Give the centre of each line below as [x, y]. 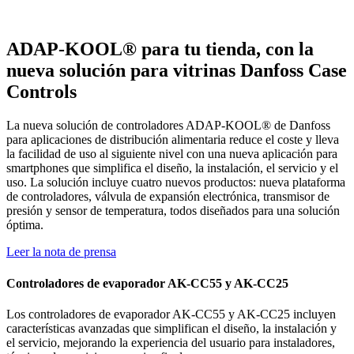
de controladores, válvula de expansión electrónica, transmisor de [168, 197]
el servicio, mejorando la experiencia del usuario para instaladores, [171, 342]
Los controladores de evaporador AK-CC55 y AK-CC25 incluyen [171, 314]
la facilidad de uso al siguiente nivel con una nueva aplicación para [172, 154]
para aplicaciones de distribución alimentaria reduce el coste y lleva [173, 140]
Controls [41, 92]
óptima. [25, 225]
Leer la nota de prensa [61, 252]
